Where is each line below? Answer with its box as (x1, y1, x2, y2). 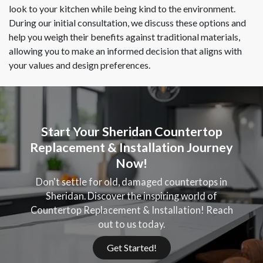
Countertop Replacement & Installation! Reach (30, 204, 233, 215)
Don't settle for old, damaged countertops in (36, 176, 227, 187)
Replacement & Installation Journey (30, 140, 233, 156)
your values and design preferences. (9, 59, 150, 71)
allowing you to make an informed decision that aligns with (9, 45, 242, 57)
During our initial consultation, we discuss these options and (9, 17, 246, 29)
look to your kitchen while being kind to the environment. (9, 3, 235, 15)
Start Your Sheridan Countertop (41, 124, 222, 140)
